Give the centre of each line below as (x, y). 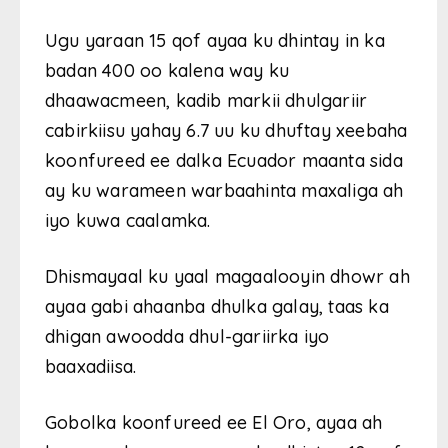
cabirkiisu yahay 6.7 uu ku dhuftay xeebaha (226, 130)
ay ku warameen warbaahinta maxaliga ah (224, 190)
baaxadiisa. (91, 366)
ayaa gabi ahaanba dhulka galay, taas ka (217, 306)
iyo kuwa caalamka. (128, 220)
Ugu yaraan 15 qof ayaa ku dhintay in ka (215, 40)
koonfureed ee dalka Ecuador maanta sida (224, 160)
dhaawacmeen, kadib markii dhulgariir (206, 100)
